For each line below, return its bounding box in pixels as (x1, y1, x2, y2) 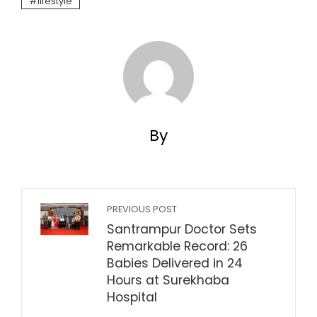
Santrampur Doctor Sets (107, 221, 257, 238)
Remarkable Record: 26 (107, 238, 248, 255)
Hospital (107, 289, 157, 306)
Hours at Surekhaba (107, 272, 229, 289)
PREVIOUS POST (107, 203, 177, 216)
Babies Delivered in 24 (107, 255, 243, 272)
